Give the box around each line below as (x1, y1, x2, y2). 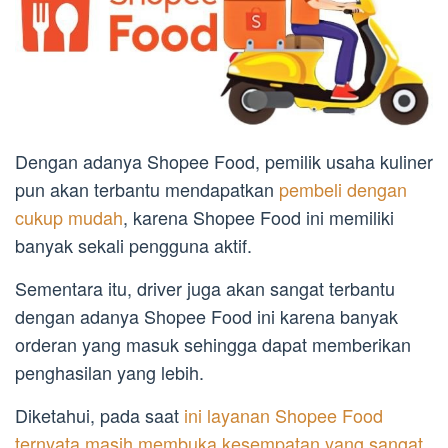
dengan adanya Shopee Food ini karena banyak (15, 303, 398, 330)
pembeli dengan (279, 176, 407, 203)
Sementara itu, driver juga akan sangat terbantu (15, 275, 395, 302)
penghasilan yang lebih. (15, 359, 204, 386)
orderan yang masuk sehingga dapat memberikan (15, 331, 411, 358)
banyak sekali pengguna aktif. (15, 232, 252, 259)
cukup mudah (15, 204, 123, 231)
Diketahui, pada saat (15, 402, 184, 429)
